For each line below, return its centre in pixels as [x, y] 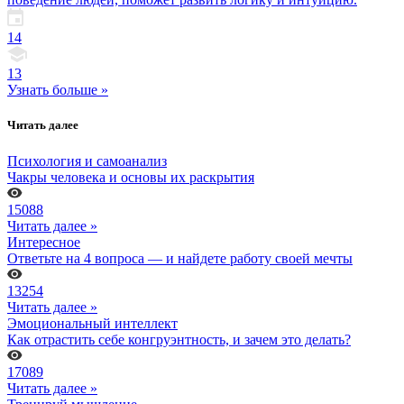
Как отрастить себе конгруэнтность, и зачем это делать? [179, 339]
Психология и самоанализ [87, 161]
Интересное [44, 242]
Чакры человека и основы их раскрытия [131, 177]
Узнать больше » [58, 90]
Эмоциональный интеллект [92, 323]
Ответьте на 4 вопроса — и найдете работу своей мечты [180, 258]
